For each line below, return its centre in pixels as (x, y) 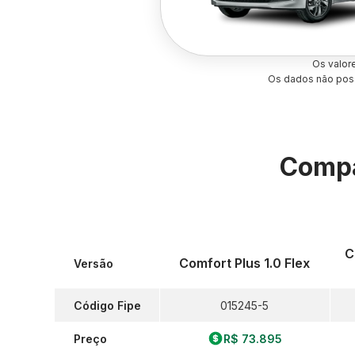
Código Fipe (107, 305)
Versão (94, 263)
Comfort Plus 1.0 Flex (245, 263)
